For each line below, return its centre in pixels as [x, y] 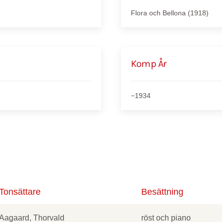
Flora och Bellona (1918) [170, 13]
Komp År [149, 64]
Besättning [162, 192]
